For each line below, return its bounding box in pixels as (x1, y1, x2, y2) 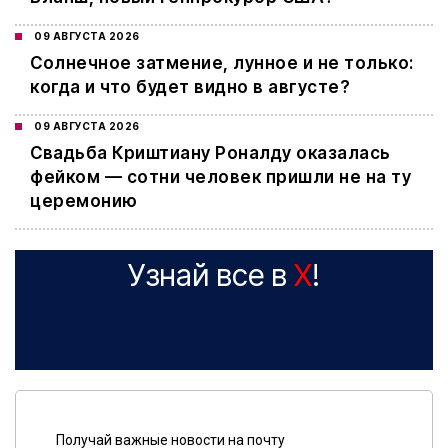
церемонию (30, 191, 138, 212)
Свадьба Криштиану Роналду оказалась (30, 143, 391, 164)
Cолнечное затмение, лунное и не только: (30, 53, 414, 74)
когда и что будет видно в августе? (30, 77, 350, 98)
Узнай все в (128, 257, 294, 294)
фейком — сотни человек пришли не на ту (30, 167, 411, 188)
